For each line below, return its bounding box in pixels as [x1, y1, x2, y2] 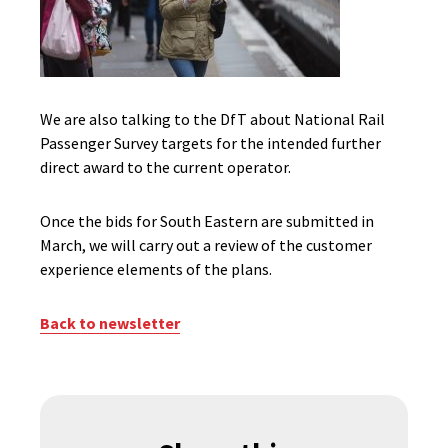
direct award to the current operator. [40, 157, 291, 177]
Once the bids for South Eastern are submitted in [40, 211, 374, 231]
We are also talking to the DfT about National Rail [40, 109, 385, 129]
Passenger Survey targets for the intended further [40, 133, 381, 153]
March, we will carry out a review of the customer [40, 235, 372, 255]
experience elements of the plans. [40, 259, 272, 279]
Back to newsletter [40, 313, 180, 333]
